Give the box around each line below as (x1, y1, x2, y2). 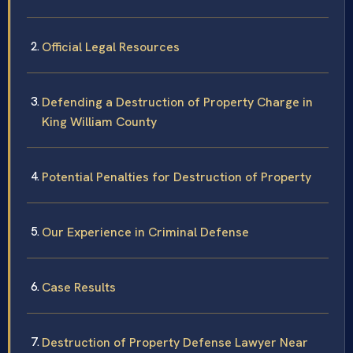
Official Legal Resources (42, 38, 180, 55)
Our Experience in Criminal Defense (42, 223, 249, 240)
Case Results (42, 278, 116, 295)
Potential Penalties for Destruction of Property (42, 168, 311, 185)
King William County (42, 113, 157, 130)
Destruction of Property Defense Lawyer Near (42, 333, 308, 351)
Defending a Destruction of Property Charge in (42, 93, 313, 110)
